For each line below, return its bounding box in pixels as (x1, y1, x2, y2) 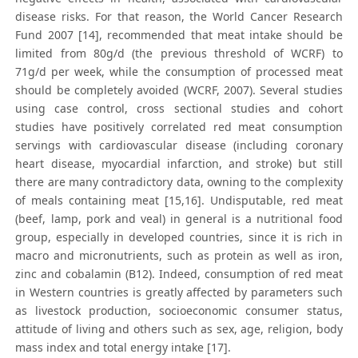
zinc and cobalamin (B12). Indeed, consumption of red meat (15, 266, 343, 282)
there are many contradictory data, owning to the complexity (15, 174, 343, 190)
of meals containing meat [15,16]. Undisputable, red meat (15, 193, 343, 209)
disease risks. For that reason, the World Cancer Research (15, 9, 343, 25)
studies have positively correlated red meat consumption (15, 119, 343, 135)
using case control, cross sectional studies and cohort (15, 101, 343, 117)
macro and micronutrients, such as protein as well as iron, (15, 248, 343, 264)
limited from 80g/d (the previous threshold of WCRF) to (15, 46, 343, 62)
